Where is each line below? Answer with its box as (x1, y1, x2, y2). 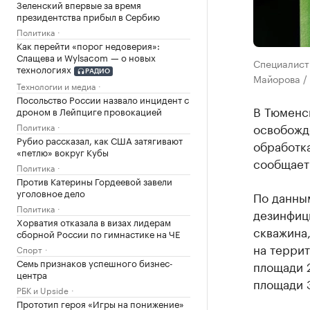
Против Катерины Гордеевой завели (17, 173, 172, 188)
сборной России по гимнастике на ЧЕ (17, 226, 180, 240)
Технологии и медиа (17, 78, 95, 92)
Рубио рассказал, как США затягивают (17, 132, 183, 147)
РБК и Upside (17, 282, 69, 296)
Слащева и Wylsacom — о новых (17, 50, 156, 64)
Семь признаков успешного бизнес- (17, 255, 173, 269)
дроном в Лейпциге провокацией (17, 103, 162, 118)
